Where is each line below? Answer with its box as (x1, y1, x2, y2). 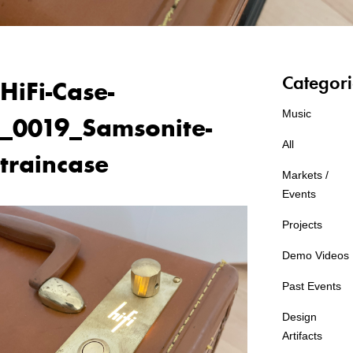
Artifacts (282, 329, 323, 342)
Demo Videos (282, 249, 350, 262)
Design (282, 310, 318, 323)
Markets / (282, 169, 329, 181)
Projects (282, 218, 323, 231)
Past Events (282, 280, 342, 292)
